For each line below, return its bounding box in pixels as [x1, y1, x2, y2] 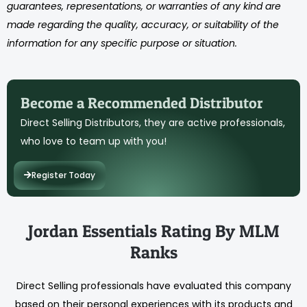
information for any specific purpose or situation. [7, 36, 237, 50]
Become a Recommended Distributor [21, 94, 263, 112]
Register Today [32, 169, 95, 181]
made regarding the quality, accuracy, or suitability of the [7, 17, 279, 32]
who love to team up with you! [21, 134, 167, 149]
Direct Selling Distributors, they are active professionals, [21, 116, 285, 130]
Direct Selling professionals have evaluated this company [16, 278, 291, 293]
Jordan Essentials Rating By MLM [27, 220, 280, 241]
